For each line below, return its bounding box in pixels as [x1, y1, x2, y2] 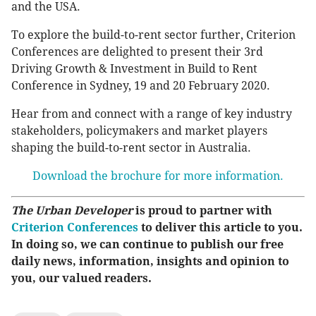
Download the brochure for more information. [32, 169, 284, 183]
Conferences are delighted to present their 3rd [11, 45, 263, 59]
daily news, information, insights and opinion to [11, 255, 289, 269]
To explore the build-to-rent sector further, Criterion [11, 28, 296, 42]
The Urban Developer [11, 204, 133, 218]
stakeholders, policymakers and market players [11, 124, 267, 138]
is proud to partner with [133, 204, 272, 218]
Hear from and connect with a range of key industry [11, 107, 292, 121]
